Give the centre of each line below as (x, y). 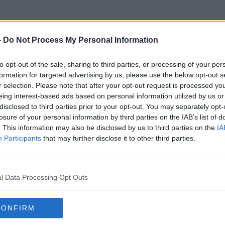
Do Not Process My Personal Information (81, 40)
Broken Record (113, 70)
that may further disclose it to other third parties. (118, 138)
